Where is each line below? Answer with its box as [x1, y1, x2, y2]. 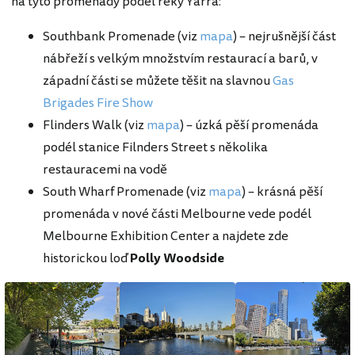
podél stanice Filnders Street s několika [43, 138, 268, 158]
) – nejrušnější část [233, 27, 336, 47]
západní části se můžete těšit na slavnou [43, 71, 273, 91]
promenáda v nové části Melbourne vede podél [43, 204, 311, 224]
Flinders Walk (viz [43, 116, 147, 136]
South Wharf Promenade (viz [43, 182, 208, 202]
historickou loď [43, 249, 130, 269]
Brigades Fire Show [43, 94, 153, 113]
